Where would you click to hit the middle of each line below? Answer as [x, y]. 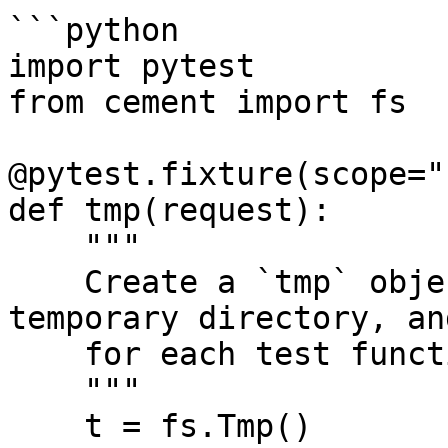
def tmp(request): [169, 210]
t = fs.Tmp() [46, 426]
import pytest [131, 66]
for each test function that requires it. [46, 354]
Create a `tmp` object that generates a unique [46, 282]
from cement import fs [207, 102]
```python [93, 30]
